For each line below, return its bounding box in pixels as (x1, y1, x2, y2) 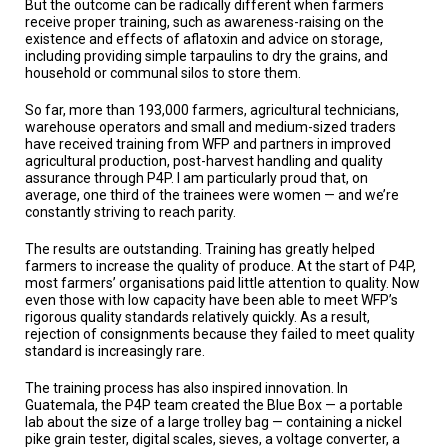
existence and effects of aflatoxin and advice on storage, (25, 30, 383, 47)
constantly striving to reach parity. (25, 203, 236, 220)
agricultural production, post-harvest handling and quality (25, 152, 383, 169)
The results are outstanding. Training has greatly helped (25, 240, 375, 257)
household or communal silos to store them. (25, 64, 301, 81)
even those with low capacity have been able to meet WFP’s (25, 291, 398, 308)
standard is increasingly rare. (25, 342, 205, 359)
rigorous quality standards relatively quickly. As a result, (25, 308, 370, 325)
